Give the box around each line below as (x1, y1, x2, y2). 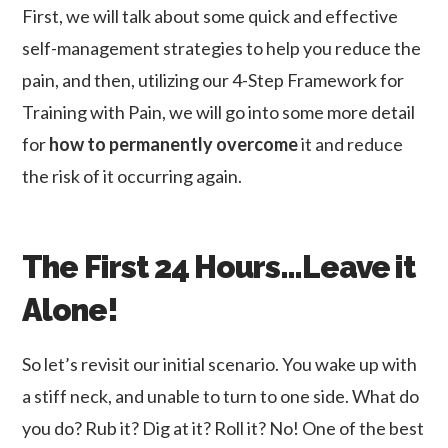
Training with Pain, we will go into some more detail (22, 101, 416, 124)
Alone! (22, 292, 118, 329)
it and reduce (298, 133, 404, 156)
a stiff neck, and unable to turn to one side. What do (22, 384, 420, 407)
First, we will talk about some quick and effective (22, 5, 399, 28)
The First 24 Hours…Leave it (22, 249, 416, 286)
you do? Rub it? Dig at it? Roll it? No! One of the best (22, 416, 425, 439)
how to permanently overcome (49, 133, 299, 156)
